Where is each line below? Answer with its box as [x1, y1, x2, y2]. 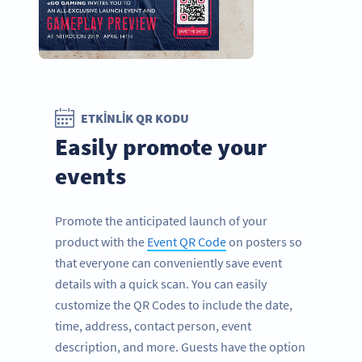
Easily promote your [55, 132, 267, 162]
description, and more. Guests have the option [55, 339, 305, 356]
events [55, 161, 126, 192]
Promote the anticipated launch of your [55, 213, 267, 229]
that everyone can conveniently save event [55, 255, 282, 271]
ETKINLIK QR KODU [81, 110, 189, 127]
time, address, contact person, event [55, 318, 251, 335]
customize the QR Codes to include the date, [55, 297, 293, 314]
